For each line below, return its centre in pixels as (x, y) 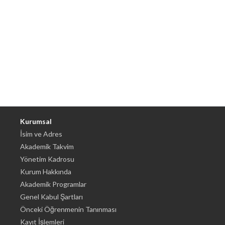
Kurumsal (36, 121)
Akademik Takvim (47, 146)
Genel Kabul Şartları (51, 197)
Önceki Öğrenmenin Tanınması (68, 209)
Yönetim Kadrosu (47, 159)
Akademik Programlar (53, 184)
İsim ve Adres (41, 134)
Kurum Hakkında (46, 172)
